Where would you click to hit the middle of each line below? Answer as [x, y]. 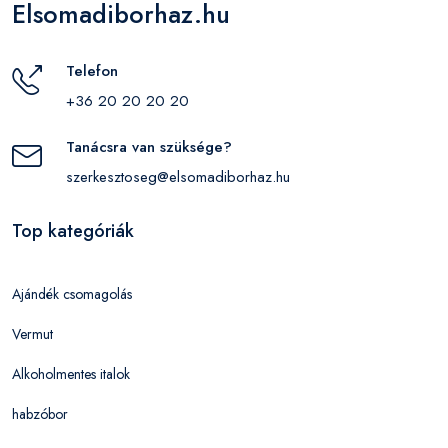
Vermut [32, 334]
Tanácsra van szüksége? [149, 147]
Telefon [92, 71]
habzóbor [40, 414]
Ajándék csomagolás [72, 294]
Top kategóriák [73, 231]
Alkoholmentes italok [71, 374]
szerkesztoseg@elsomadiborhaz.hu [178, 177]
